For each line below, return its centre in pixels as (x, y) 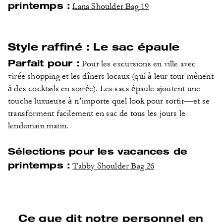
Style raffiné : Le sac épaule (94, 46)
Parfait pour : (44, 63)
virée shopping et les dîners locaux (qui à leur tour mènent (111, 76)
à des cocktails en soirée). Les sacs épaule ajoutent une (104, 89)
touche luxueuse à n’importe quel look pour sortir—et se (109, 101)
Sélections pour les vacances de (98, 151)
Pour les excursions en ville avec (138, 64)
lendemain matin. (38, 126)
